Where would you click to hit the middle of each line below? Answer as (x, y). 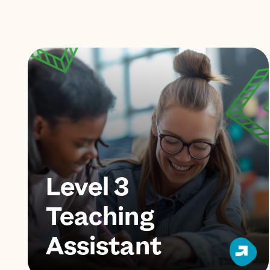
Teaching (100, 216)
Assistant (103, 245)
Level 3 (87, 186)
